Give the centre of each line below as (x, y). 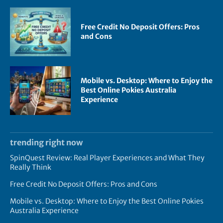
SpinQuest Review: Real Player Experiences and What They (107, 158)
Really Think (31, 167)
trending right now (46, 142)
